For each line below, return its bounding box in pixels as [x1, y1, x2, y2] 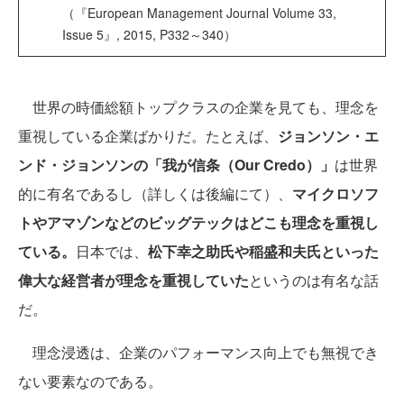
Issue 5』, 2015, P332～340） [61, 24, 236, 43]
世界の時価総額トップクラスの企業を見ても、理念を [18, 96, 379, 118]
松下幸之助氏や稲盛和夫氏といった [148, 241, 379, 262]
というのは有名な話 [249, 270, 379, 291]
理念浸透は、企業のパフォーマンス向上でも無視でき [18, 342, 379, 363]
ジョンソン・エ [278, 125, 379, 147]
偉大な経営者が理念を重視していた [18, 270, 249, 291]
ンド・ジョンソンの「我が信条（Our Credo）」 [18, 154, 335, 176]
